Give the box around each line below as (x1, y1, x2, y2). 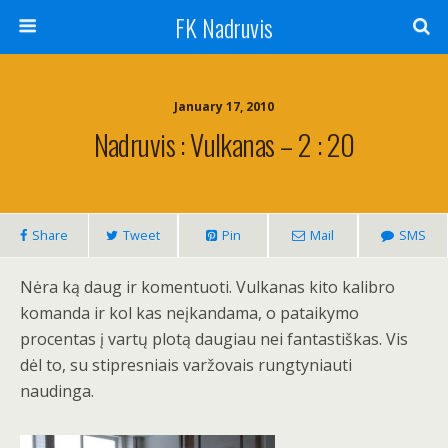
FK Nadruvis (175, 9, 273, 45)
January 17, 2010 (174, 98, 274, 115)
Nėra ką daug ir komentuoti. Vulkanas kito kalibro (20, 276, 395, 298)
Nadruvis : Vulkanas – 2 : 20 (93, 123, 355, 165)
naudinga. (20, 380, 94, 402)
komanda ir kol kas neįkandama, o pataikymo (20, 302, 359, 324)
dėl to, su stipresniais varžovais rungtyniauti (20, 354, 352, 376)
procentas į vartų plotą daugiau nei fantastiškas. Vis (20, 328, 408, 350)
